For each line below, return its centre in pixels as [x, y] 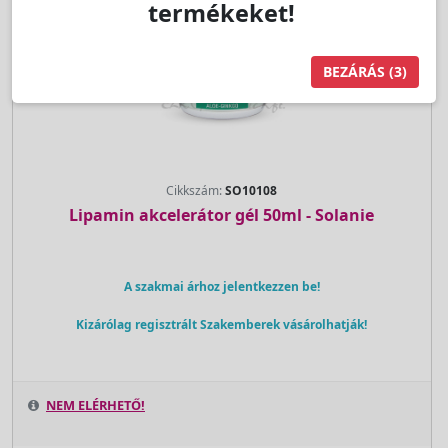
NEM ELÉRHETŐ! [95, 404]
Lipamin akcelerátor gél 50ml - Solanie [222, 214]
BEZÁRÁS [354, 72]
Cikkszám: [196, 191]
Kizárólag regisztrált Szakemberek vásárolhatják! [222, 324]
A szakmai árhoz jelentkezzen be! [221, 286]
